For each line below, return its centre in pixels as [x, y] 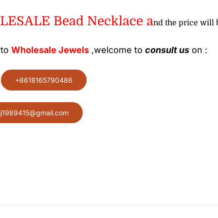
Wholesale [34, 50]
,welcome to [117, 50]
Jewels [74, 50]
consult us [167, 50]
